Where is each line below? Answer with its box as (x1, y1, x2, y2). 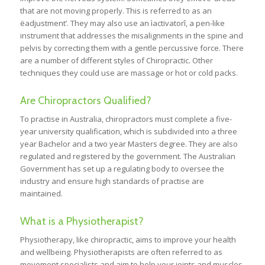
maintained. (20, 188, 63, 199)
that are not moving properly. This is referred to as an (20, 5, 212, 17)
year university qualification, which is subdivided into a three (20, 126, 237, 137)
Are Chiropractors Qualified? (20, 94, 151, 108)
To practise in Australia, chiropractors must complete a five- (20, 114, 232, 125)
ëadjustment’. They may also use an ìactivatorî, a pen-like (20, 18, 225, 29)
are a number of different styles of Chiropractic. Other (20, 55, 213, 66)
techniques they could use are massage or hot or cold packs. (20, 67, 238, 79)
